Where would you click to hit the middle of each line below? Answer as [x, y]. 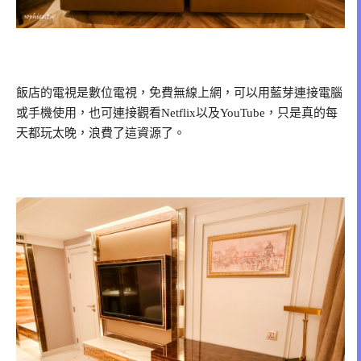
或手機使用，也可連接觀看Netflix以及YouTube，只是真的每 [177, 112]
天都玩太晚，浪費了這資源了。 [101, 133]
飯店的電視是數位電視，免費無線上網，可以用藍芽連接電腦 [179, 92]
